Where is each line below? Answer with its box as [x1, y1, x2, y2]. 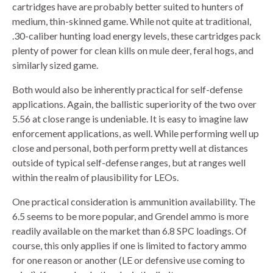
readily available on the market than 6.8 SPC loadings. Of [12, 224, 247, 236]
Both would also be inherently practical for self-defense [12, 83, 243, 95]
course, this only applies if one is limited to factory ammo [12, 239, 247, 251]
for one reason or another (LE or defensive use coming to [12, 253, 245, 266]
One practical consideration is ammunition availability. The [12, 195, 255, 207]
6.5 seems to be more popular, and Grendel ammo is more [12, 210, 249, 222]
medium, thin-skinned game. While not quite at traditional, [12, 15, 251, 27]
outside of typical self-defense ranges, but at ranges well [12, 156, 246, 168]
